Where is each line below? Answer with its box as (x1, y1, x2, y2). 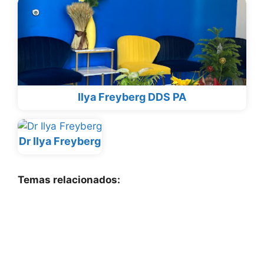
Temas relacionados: (18, 174, 120, 186)
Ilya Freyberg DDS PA (78, 91, 186, 104)
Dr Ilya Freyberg (19, 135, 101, 148)
